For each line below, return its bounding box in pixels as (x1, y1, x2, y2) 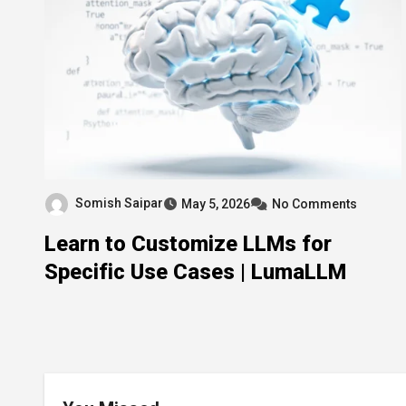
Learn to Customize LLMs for (44, 230, 332, 256)
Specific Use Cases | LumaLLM (44, 258, 346, 285)
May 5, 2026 (181, 196, 250, 211)
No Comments (272, 196, 357, 211)
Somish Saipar (75, 196, 163, 210)
